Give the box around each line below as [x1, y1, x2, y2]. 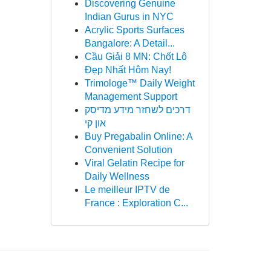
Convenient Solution [84, 145, 172, 155]
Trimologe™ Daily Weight [84, 78, 195, 88]
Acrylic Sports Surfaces [84, 25, 184, 35]
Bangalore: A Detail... [84, 38, 175, 48]
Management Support [84, 91, 177, 102]
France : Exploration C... [84, 198, 188, 208]
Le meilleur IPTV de [84, 184, 170, 195]
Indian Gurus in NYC [84, 11, 174, 22]
